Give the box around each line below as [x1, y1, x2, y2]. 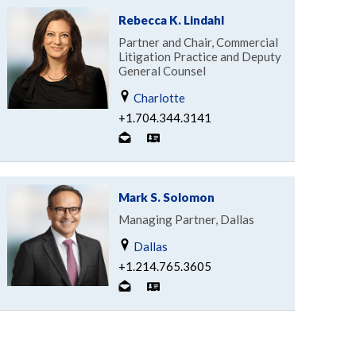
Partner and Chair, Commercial [118, 34, 278, 49]
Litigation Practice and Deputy [118, 48, 281, 64]
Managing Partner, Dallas [118, 211, 254, 226]
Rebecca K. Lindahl [118, 12, 224, 27]
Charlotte [130, 90, 185, 105]
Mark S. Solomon [118, 189, 215, 204]
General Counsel [118, 63, 206, 78]
